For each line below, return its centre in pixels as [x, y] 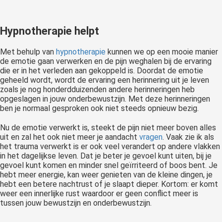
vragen [151, 137]
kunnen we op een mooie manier [162, 52]
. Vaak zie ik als [188, 137]
